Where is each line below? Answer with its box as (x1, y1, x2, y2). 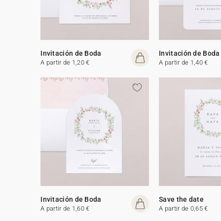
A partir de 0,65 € (159, 204, 208, 212)
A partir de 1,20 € (40, 58, 90, 66)
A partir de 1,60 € (40, 204, 90, 212)
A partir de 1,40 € (159, 58, 208, 66)
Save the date (159, 195, 204, 203)
